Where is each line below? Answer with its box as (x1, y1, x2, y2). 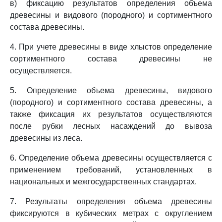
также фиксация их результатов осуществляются (10, 110, 212, 118)
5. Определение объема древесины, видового (10, 86, 212, 95)
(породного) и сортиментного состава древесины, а (10, 98, 212, 107)
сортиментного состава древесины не (10, 55, 212, 63)
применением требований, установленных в (10, 166, 212, 174)
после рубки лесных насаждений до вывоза (10, 122, 212, 130)
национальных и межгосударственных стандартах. (10, 177, 197, 186)
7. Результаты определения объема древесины (10, 197, 212, 206)
